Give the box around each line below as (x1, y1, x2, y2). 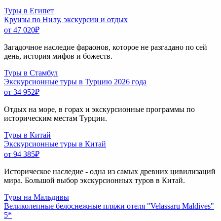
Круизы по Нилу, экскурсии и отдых (4, 15, 128, 24)
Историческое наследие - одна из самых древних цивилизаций (4, 167, 216, 176)
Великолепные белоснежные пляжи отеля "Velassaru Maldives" (4, 201, 214, 210)
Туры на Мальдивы (4, 192, 69, 201)
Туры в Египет (4, 6, 54, 15)
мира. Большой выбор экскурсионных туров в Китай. (4, 176, 185, 184)
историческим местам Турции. (4, 113, 107, 122)
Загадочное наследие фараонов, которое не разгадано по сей (4, 42, 207, 51)
